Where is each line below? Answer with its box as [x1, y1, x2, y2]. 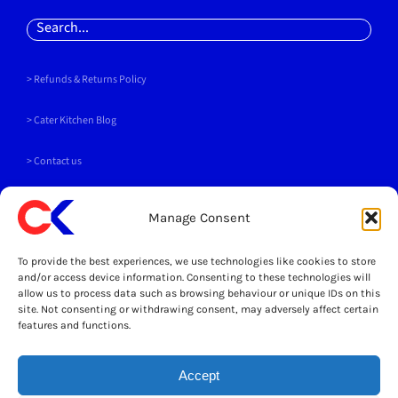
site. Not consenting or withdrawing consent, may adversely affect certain [18, 303, 378, 315]
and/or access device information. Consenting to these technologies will [18, 271, 370, 283]
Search [25, 18, 64, 37]
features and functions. [18, 319, 131, 331]
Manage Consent [147, 210, 251, 226]
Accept [179, 367, 219, 383]
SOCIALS [26, 312, 76, 328]
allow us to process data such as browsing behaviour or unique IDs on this [18, 287, 380, 299]
